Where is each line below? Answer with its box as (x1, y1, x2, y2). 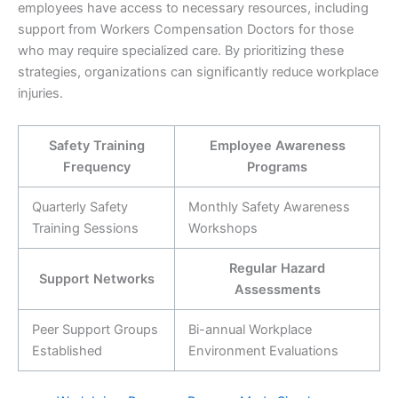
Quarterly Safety (31, 198, 128, 215)
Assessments (234, 281, 321, 298)
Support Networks (38, 270, 155, 287)
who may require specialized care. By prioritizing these (18, 43, 344, 60)
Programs (247, 158, 307, 175)
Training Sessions (31, 219, 139, 236)
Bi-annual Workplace (187, 321, 312, 338)
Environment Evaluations (187, 342, 338, 359)
